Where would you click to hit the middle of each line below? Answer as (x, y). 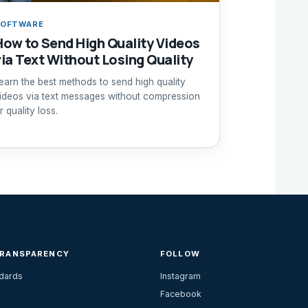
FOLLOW (180, 253)
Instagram (180, 276)
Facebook (180, 294)
